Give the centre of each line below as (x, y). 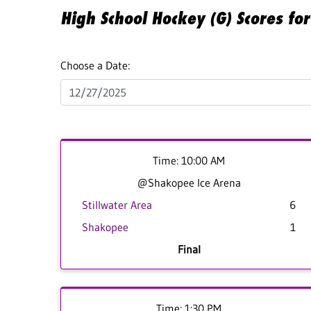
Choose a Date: (95, 65)
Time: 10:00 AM (189, 160)
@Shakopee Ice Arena (189, 183)
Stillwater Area (117, 205)
